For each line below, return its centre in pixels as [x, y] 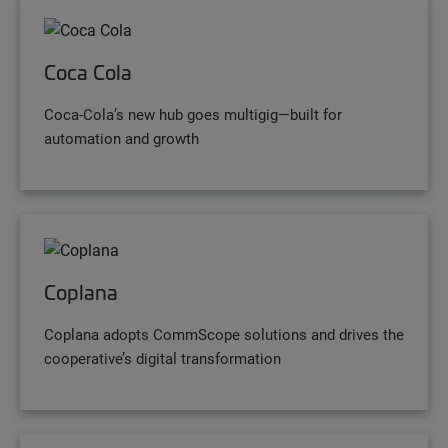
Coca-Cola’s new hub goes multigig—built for [193, 113]
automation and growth [121, 137]
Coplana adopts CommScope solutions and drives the [224, 333]
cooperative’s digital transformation [162, 357]
